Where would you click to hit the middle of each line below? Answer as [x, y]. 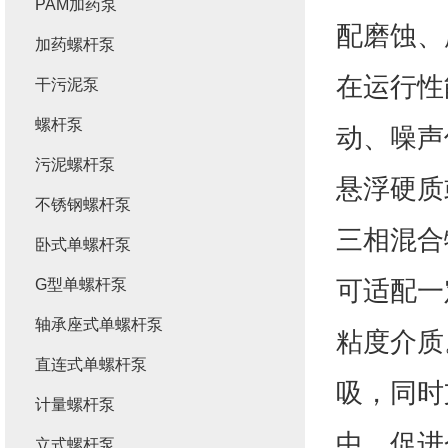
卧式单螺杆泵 [83, 244]
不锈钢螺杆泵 [83, 204]
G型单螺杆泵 [81, 284]
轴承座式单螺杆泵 [99, 324]
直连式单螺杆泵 [91, 364]
